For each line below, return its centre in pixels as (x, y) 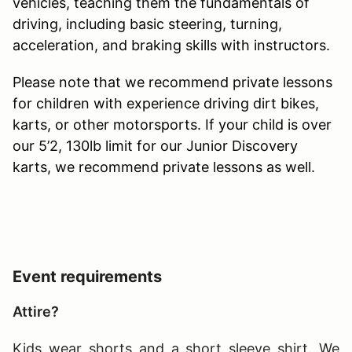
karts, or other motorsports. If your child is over (172, 124)
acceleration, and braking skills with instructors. (171, 45)
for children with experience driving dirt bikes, (166, 103)
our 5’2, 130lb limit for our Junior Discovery (155, 145)
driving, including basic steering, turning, (147, 24)
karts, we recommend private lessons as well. (164, 167)
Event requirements (87, 276)
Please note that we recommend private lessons (172, 82)
